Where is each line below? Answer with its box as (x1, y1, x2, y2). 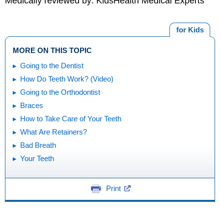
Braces (20, 101, 43, 110)
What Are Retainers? (20, 128, 87, 136)
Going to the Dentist (20, 61, 83, 70)
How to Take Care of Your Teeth (20, 114, 121, 123)
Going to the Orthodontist (20, 88, 100, 96)
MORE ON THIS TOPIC (13, 46, 92, 55)
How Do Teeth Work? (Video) (20, 75, 113, 83)
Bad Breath (20, 141, 56, 149)
